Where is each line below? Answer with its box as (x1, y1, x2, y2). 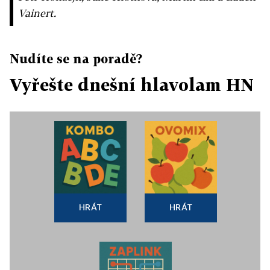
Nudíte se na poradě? (10, 51, 142, 66)
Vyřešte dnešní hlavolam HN (10, 75, 254, 95)
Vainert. (18, 7, 56, 19)
